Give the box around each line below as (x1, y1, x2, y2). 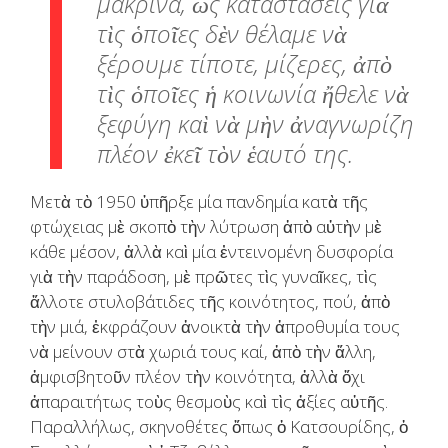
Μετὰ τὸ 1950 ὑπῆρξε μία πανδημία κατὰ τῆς (30, 189, 368, 213)
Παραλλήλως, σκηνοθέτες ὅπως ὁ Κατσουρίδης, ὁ (30, 414, 408, 438)
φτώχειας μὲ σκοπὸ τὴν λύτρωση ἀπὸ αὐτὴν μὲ (30, 214, 382, 238)
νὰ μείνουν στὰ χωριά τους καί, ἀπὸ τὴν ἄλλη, (30, 339, 376, 363)
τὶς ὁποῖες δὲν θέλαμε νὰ (97, 16, 347, 50)
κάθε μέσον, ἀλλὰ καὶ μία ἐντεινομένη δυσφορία (30, 239, 393, 263)
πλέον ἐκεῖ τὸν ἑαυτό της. (97, 136, 353, 170)
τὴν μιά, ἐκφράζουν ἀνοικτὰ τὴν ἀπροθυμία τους (30, 314, 400, 338)
